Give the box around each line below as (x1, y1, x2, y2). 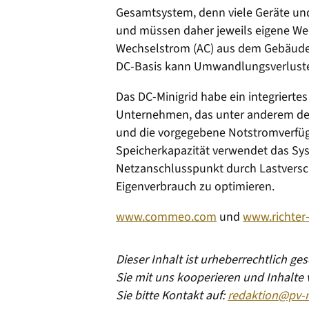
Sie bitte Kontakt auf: (116, 287, 228, 304)
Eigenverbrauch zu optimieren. (116, 178, 275, 195)
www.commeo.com (116, 208, 217, 226)
